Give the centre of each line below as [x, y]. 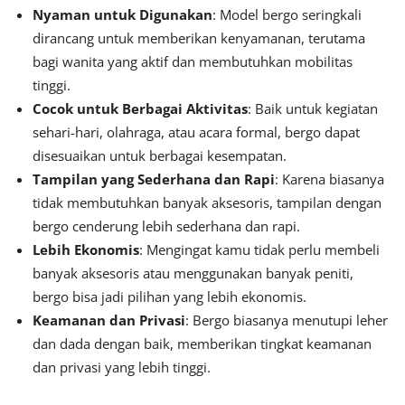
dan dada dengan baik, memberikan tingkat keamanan [202, 344]
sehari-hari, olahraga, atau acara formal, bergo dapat [196, 132]
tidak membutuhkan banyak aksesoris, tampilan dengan [207, 203]
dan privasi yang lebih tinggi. [122, 367]
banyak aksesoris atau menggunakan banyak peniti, [193, 273]
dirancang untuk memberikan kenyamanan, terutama [199, 38]
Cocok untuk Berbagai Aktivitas [140, 109]
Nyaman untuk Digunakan [122, 15]
